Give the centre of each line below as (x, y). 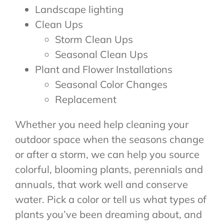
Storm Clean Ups (94, 39)
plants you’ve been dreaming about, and (108, 214)
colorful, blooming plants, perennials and (109, 169)
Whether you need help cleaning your (101, 124)
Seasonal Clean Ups (101, 54)
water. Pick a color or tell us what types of (110, 199)
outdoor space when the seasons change (109, 139)
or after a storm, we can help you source (107, 154)
